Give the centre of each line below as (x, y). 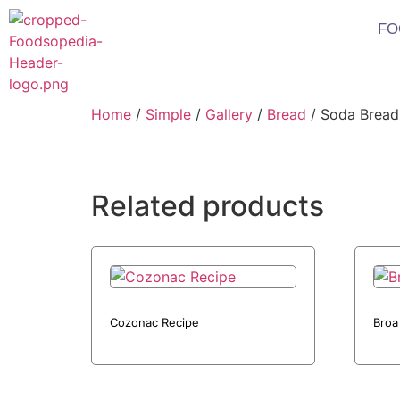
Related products (208, 206)
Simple (168, 114)
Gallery (229, 114)
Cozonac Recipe (154, 322)
